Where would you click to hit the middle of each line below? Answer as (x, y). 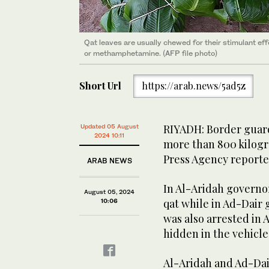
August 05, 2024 (109, 192)
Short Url (100, 86)
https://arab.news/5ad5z (193, 86)
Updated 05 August (109, 126)
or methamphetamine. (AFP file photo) (151, 53)
